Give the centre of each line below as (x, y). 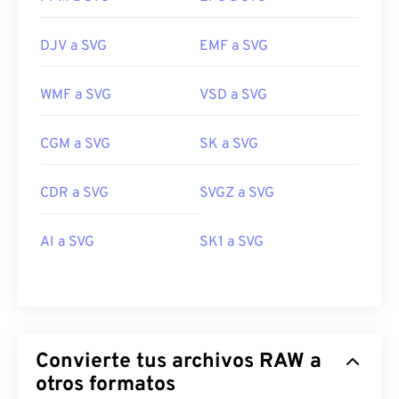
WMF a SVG (76, 96)
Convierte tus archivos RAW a (147, 362)
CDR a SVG (74, 194)
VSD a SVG (233, 96)
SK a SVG (229, 145)
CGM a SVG (75, 145)
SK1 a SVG (232, 243)
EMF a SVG (234, 47)
